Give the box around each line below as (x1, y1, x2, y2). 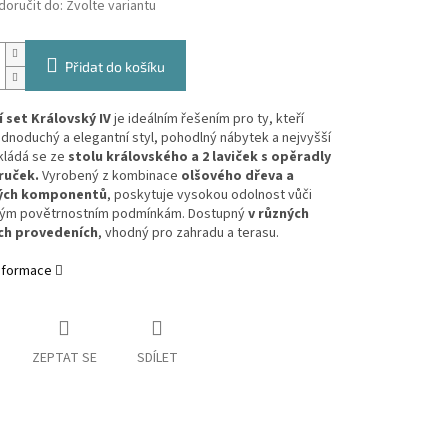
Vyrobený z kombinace (38, 166, 178, 187)
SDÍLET (136, 348, 178, 369)
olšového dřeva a (180, 166, 294, 187)
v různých (247, 204, 309, 225)
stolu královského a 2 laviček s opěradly (67, 147, 331, 168)
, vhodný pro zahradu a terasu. (97, 223, 279, 244)
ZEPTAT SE (31, 348, 97, 369)
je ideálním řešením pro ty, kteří (110, 109, 304, 130)
